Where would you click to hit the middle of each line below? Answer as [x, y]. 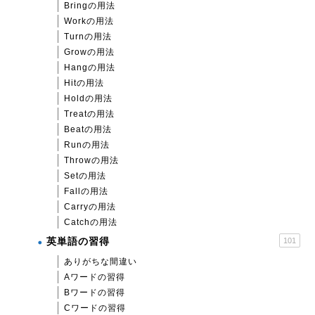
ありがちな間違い [101, 262]
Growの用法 [89, 52]
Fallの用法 [86, 191]
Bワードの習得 [95, 292]
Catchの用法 [91, 222]
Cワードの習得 [95, 308]
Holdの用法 [88, 98]
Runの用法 [87, 145]
